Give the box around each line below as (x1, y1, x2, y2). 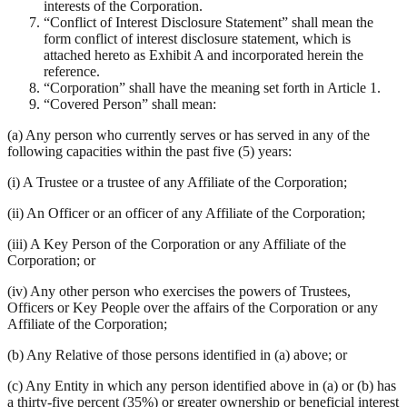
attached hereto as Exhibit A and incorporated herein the (44, 47, 363, 64)
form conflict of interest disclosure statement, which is (44, 31, 351, 47)
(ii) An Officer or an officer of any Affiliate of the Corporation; (7, 205, 365, 222)
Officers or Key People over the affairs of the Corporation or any (7, 300, 378, 316)
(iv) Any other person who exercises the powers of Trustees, (7, 283, 351, 300)
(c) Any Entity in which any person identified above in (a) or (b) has (7, 378, 396, 394)
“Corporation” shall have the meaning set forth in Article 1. (44, 80, 381, 96)
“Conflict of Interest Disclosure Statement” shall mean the (44, 15, 373, 31)
